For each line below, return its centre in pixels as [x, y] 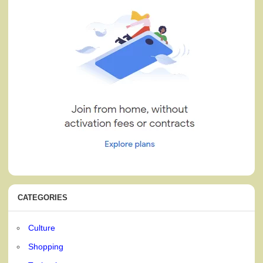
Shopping [46, 246]
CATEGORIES [43, 198]
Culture [42, 227]
